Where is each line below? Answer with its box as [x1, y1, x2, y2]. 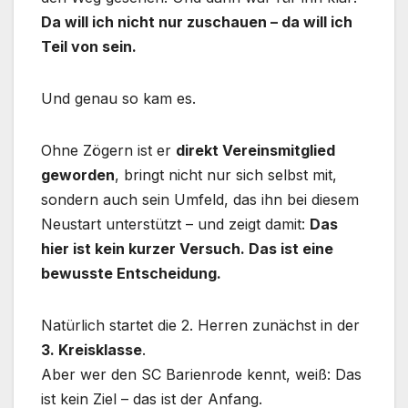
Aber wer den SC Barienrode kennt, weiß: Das [41, 365, 362, 384]
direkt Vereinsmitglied [176, 141, 335, 160]
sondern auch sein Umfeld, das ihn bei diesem [41, 190, 359, 209]
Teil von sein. [41, 37, 137, 56]
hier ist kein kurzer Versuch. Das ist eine [41, 240, 333, 259]
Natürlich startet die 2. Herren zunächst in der [41, 316, 360, 335]
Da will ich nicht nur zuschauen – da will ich [41, 13, 352, 32]
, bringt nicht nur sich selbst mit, [115, 166, 337, 185]
